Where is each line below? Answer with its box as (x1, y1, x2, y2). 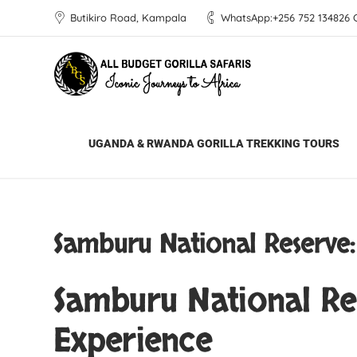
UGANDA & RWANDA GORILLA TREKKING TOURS (88, 137, 339, 150)
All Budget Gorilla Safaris (53, 135, 220, 151)
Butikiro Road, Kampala (70, 11, 186, 24)
